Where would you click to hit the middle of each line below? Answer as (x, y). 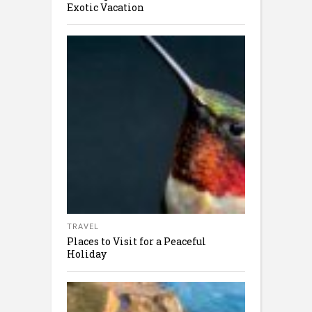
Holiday (87, 254)
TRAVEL (83, 227)
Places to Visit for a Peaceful (136, 242)
